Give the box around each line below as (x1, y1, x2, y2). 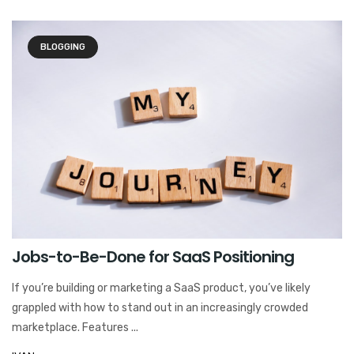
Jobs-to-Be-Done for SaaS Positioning (12, 245, 294, 268)
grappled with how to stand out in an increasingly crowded (12, 300, 308, 314)
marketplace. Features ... (12, 320, 138, 334)
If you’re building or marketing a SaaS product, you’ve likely (12, 281, 311, 295)
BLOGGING (40, 41, 85, 52)
